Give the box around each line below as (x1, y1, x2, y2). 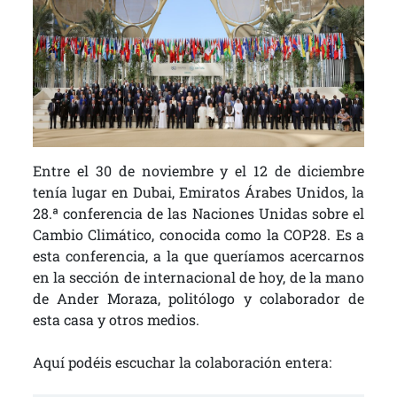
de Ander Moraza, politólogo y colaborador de (32, 289, 365, 308)
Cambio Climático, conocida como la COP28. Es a (32, 225, 365, 245)
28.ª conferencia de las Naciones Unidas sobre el (32, 204, 365, 223)
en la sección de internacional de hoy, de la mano (32, 268, 365, 287)
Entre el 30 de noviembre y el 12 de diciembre (32, 161, 365, 181)
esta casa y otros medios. (32, 310, 199, 330)
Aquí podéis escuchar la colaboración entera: (32, 353, 331, 372)
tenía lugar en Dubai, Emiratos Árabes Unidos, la (32, 183, 365, 202)
